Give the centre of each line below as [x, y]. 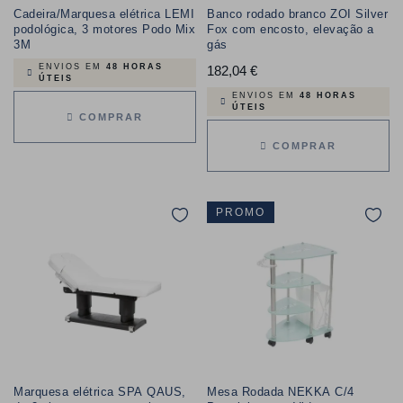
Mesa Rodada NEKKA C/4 [281, 392]
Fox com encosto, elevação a [291, 29]
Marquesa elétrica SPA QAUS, [100, 392]
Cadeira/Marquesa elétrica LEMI [104, 14]
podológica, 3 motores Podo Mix [104, 29]
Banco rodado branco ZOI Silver [297, 14]
